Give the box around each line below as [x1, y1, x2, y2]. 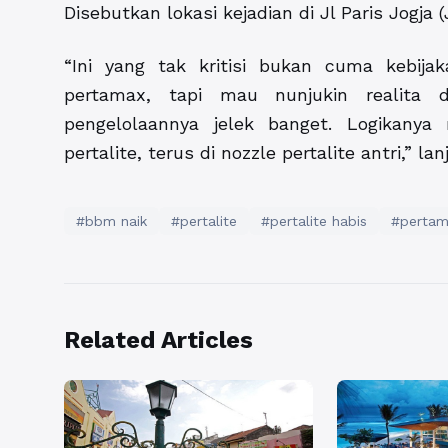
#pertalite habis [261, 212, 367, 229]
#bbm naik [76, 212, 147, 229]
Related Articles [64, 325, 253, 354]
